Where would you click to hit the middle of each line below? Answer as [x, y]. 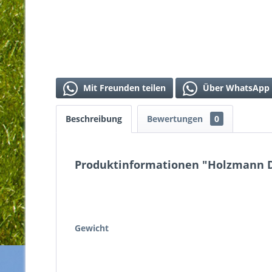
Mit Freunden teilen [123, 87]
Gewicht [92, 228]
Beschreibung [94, 118]
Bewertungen [176, 118]
